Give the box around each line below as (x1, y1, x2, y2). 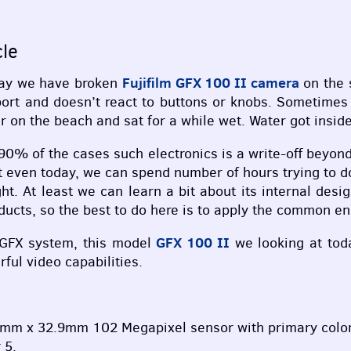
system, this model (23, 233, 157, 253)
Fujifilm (121, 73, 175, 93)
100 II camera (201, 73, 299, 93)
